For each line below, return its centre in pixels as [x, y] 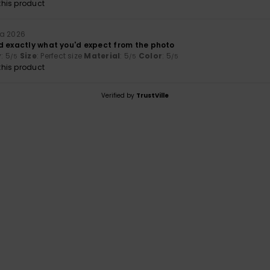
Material [102, 55]
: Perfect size [60, 55]
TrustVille [152, 95]
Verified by [119, 95]
